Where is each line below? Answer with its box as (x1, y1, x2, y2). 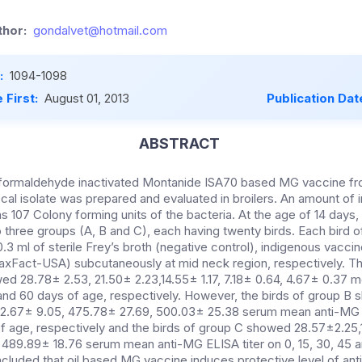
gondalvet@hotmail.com (33, 23, 167, 39)
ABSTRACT (138, 135, 220, 153)
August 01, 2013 (44, 90, 129, 107)
